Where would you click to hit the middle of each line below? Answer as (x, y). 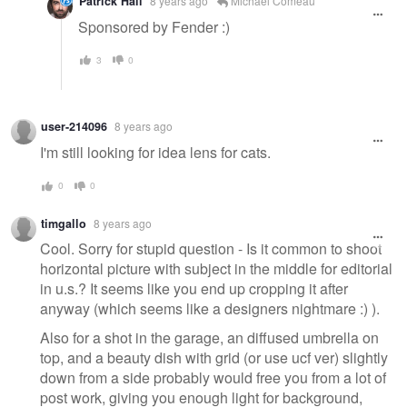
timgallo (64, 223)
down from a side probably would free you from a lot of (213, 377)
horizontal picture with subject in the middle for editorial (216, 269)
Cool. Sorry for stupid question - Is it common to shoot (211, 249)
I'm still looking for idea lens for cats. (155, 153)
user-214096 (74, 127)
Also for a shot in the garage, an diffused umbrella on (209, 337)
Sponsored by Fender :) (154, 26)
